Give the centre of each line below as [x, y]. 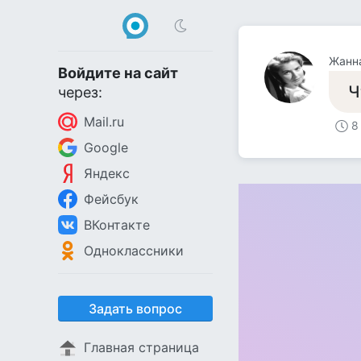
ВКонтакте [117, 225]
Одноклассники [134, 251]
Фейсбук [111, 199]
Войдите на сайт [118, 73]
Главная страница [141, 347]
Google [106, 147]
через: [80, 92]
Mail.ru [104, 122]
